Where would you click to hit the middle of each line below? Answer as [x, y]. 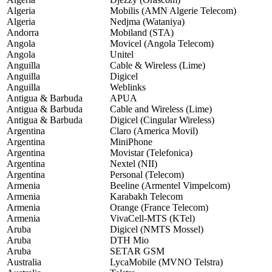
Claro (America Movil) [154, 131]
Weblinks [128, 87]
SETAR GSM [137, 251]
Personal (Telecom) [147, 175]
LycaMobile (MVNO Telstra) [166, 262]
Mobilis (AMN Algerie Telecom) [173, 11]
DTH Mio [129, 240]
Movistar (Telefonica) [151, 153]
